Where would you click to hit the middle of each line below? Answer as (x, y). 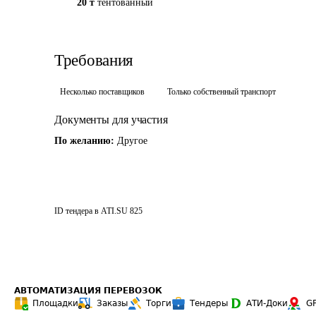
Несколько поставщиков (102, 92)
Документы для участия (111, 120)
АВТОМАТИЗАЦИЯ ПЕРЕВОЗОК (88, 291)
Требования (94, 60)
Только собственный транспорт (221, 92)
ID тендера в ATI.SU (91, 211)
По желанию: (86, 141)
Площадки (55, 303)
